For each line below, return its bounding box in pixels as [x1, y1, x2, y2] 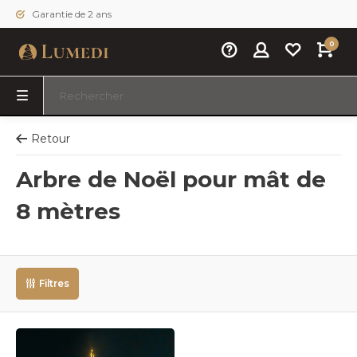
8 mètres [16, 198, 120, 225]
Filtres [39, 277, 69, 289]
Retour [31, 131, 70, 146]
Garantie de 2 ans [29, 8, 112, 20]
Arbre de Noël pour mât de [16, 166, 326, 193]
